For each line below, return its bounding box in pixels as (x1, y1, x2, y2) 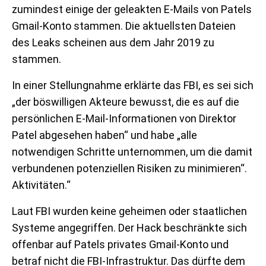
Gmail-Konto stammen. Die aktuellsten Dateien (12, 19, 236, 32)
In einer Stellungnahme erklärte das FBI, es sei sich (12, 78, 254, 91)
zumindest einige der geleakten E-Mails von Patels (12, 2, 252, 15)
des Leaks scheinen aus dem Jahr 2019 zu (12, 36, 214, 49)
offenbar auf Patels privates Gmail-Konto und (12, 237, 229, 251)
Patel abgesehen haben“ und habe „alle (12, 128, 197, 141)
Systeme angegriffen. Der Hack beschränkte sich (12, 221, 247, 234)
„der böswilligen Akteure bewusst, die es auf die (12, 95, 239, 108)
